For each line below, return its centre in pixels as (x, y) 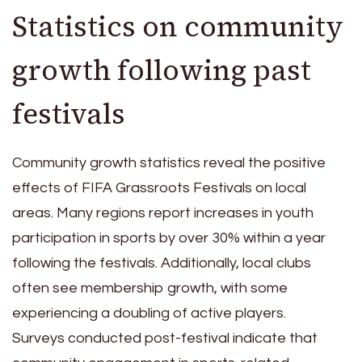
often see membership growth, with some (150, 288)
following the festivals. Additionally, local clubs (162, 263)
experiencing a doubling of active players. (149, 313)
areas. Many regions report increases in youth (163, 213)
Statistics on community (178, 27)
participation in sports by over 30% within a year (169, 238)
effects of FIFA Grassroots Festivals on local (159, 187)
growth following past (162, 71)
